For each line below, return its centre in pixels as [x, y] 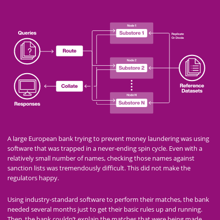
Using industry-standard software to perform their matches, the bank [108, 200]
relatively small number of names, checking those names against [101, 158]
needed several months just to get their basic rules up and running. [105, 209]
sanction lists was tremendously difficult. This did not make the [99, 168]
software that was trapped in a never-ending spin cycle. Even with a [105, 149]
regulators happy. [33, 178]
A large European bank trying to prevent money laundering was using [108, 139]
